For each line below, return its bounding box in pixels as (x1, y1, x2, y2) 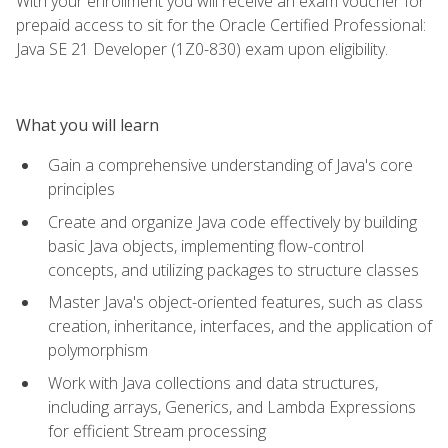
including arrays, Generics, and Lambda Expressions (48, 395, 416, 418)
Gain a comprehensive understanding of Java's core (48, 153, 413, 176)
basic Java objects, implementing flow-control (48, 234, 364, 257)
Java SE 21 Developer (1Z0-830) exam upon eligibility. (16, 37, 388, 60)
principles (48, 177, 115, 200)
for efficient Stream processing (48, 419, 266, 442)
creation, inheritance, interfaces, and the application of (48, 315, 432, 338)
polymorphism (48, 339, 148, 362)
